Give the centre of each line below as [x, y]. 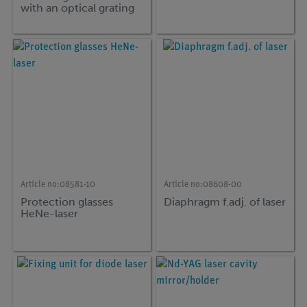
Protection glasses [67, 201]
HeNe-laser [50, 213]
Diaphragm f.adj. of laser [225, 201]
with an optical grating [78, 8]
